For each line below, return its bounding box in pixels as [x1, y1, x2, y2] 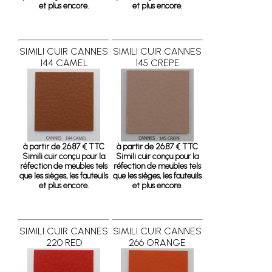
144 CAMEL [39, 57, 88, 69]
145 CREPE [135, 57, 180, 69]
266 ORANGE [129, 237, 186, 248]
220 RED [46, 237, 82, 248]
